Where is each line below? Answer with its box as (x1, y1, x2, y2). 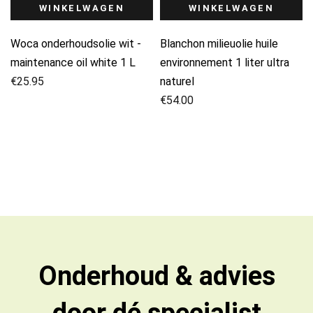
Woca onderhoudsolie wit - (10, 36, 141, 50)
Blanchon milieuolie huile (160, 36, 278, 50)
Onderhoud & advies (38, 260, 275, 291)
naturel (160, 74, 194, 88)
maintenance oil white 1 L (10, 55, 136, 69)
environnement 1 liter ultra (160, 55, 289, 69)
